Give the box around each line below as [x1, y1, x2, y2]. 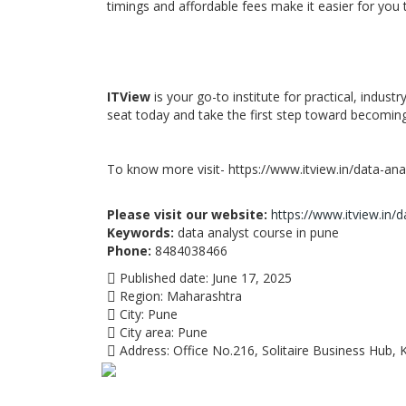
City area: [116, 324, 174, 341]
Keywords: [107, 224, 174, 241]
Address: [116, 342, 169, 359]
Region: [116, 287, 163, 304]
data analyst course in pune [174, 224, 339, 241]
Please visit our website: [107, 206, 267, 223]
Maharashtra [167, 287, 242, 304]
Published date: [116, 269, 208, 286]
